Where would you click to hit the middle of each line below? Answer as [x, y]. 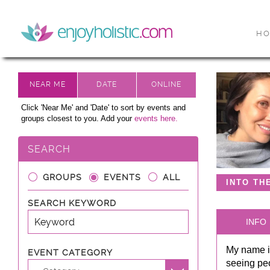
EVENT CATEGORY [70, 253]
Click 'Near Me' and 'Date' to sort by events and [103, 108]
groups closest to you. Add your [78, 118]
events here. [156, 118]
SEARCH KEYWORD [72, 203]
